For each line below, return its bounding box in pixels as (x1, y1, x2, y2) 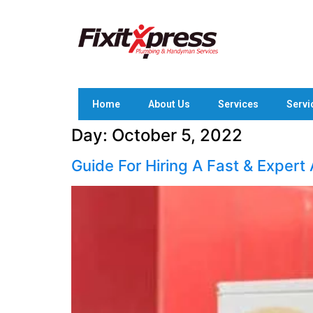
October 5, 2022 (112, 125, 242, 145)
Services (218, 99, 259, 110)
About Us (148, 99, 190, 110)
